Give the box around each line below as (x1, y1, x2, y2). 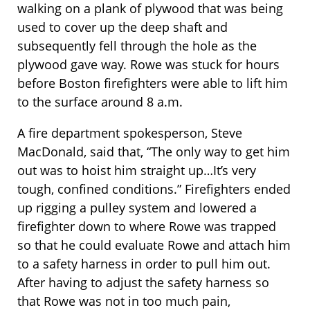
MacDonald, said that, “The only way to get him (17, 143, 290, 161)
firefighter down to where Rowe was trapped (17, 218, 276, 235)
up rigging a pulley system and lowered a (17, 199, 257, 217)
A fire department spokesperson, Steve (17, 125, 242, 142)
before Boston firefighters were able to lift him (17, 75, 288, 92)
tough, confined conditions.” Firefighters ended (17, 181, 291, 198)
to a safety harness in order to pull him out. (17, 255, 271, 273)
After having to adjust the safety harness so (17, 274, 269, 291)
